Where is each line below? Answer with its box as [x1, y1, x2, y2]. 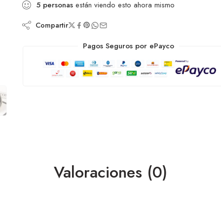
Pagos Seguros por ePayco [82, 40, 174, 51]
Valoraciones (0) [54, 161, 167, 184]
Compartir [32, 20, 68, 30]
